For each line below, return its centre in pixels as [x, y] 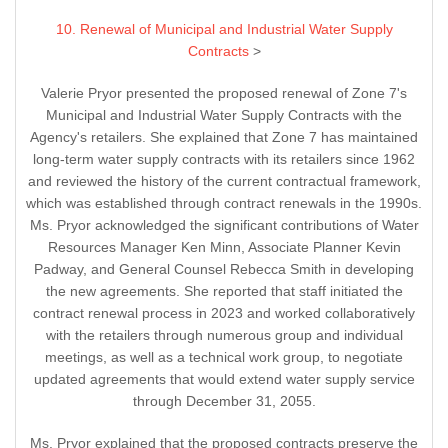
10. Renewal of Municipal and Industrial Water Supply [224, 29]
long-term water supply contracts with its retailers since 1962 [224, 159]
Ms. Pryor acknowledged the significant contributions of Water [224, 225]
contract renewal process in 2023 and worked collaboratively [224, 313]
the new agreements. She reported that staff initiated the [224, 291]
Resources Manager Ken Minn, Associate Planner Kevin [224, 247]
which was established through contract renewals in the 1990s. [224, 203]
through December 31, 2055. [224, 401]
